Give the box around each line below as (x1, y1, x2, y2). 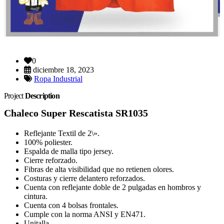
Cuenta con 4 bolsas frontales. (24, 201, 118, 209)
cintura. (24, 192, 47, 200)
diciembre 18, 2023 (31, 65, 94, 74)
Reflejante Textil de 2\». (24, 129, 99, 137)
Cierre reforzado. (24, 156, 77, 164)
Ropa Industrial (34, 74, 82, 83)
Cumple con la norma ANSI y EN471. (24, 210, 145, 218)
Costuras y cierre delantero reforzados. (24, 174, 145, 182)
